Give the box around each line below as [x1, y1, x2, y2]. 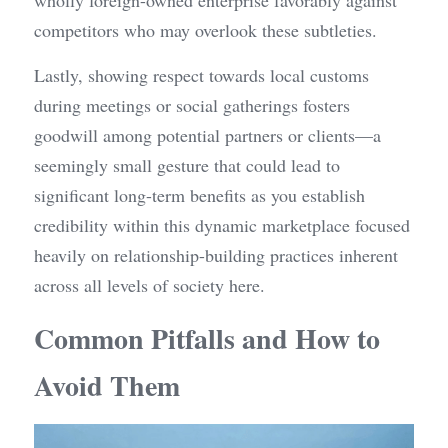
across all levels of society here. [34, 273, 265, 298]
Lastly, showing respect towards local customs [34, 63, 369, 88]
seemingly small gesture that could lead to [34, 153, 340, 178]
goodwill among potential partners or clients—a [34, 123, 381, 148]
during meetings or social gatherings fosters [34, 93, 350, 118]
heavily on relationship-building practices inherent [34, 243, 398, 268]
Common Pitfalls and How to [34, 318, 380, 360]
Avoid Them [34, 365, 180, 407]
